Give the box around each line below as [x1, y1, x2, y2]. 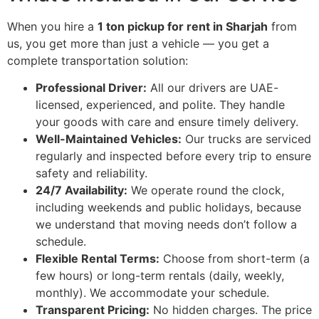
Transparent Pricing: [36, 303, 150, 318]
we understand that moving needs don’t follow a [36, 217, 297, 232]
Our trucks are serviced [182, 132, 311, 147]
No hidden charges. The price [150, 303, 312, 318]
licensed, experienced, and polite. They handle [36, 98, 285, 113]
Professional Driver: [36, 80, 147, 95]
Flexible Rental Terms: [36, 251, 159, 266]
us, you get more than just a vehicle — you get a [7, 36, 269, 51]
